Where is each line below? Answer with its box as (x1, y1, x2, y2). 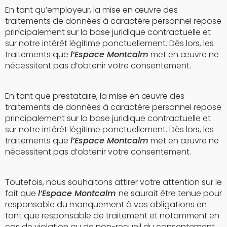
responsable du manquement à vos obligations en (5, 198, 207, 210)
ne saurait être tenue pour (119, 187, 222, 199)
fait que (5, 187, 38, 199)
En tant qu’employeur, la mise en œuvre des (5, 4, 178, 16)
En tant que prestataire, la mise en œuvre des (5, 90, 184, 102)
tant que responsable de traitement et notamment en (5, 209, 219, 221)
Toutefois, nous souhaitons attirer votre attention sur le (5, 176, 222, 188)
